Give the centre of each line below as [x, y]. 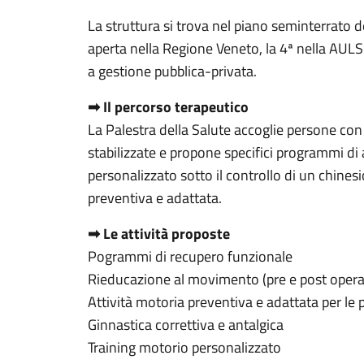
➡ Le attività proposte [159, 234]
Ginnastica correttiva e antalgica [186, 325]
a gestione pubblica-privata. [172, 71]
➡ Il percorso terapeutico [168, 107]
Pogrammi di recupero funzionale [190, 256]
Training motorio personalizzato [184, 347]
